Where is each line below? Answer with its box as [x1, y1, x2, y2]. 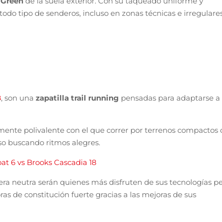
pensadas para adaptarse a [121, 93, 220, 103]
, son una [1, 93, 36, 103]
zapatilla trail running [36, 93, 121, 103]
